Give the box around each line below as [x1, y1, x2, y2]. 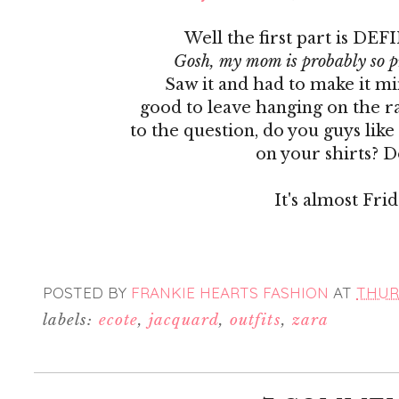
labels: [43, 310, 99, 330]
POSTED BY [43, 282, 131, 302]
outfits [230, 310, 281, 330]
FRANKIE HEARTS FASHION [131, 282, 329, 302]
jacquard [149, 310, 219, 330]
